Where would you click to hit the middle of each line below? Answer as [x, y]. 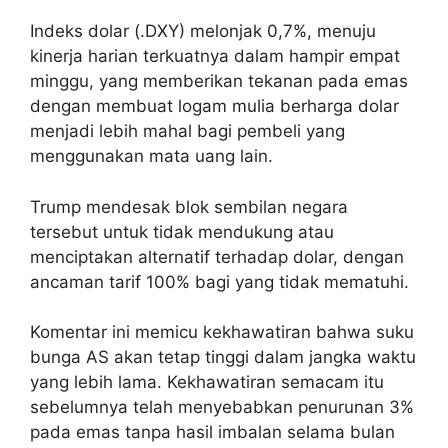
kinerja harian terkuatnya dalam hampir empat [215, 56]
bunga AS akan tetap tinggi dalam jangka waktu [223, 357]
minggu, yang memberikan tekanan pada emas [219, 81]
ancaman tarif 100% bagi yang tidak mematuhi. [219, 281]
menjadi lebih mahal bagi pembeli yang [187, 131]
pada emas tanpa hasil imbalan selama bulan [212, 432]
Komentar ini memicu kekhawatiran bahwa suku [222, 332]
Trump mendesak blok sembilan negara [189, 206]
